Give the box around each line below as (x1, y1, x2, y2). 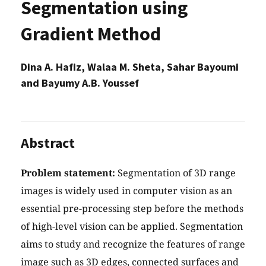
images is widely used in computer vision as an (21, 184, 232, 198)
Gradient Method (21, 22, 161, 46)
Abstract (21, 134, 75, 153)
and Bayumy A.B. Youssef (21, 76, 139, 90)
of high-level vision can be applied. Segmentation (21, 220, 243, 233)
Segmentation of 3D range (115, 166, 236, 180)
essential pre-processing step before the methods (21, 202, 243, 216)
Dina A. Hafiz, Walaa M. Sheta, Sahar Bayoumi (21, 60, 239, 74)
